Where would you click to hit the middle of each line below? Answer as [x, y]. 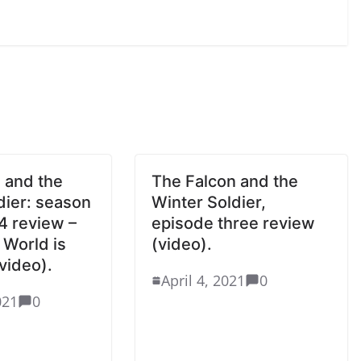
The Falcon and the [225, 181]
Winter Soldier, [209, 202]
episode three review [234, 223]
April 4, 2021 [203, 280]
